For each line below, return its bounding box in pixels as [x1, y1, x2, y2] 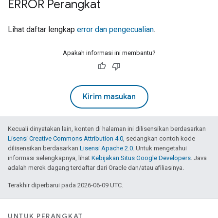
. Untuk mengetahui [133, 145, 187, 152]
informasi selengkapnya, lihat [8, 154, 91, 162]
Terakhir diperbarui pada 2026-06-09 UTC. [8, 182, 123, 189]
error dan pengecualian [77, 25, 154, 34]
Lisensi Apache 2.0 [80, 145, 133, 152]
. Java [191, 154, 207, 162]
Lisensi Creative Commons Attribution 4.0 [8, 135, 123, 142]
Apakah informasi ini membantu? [62, 49, 156, 56]
